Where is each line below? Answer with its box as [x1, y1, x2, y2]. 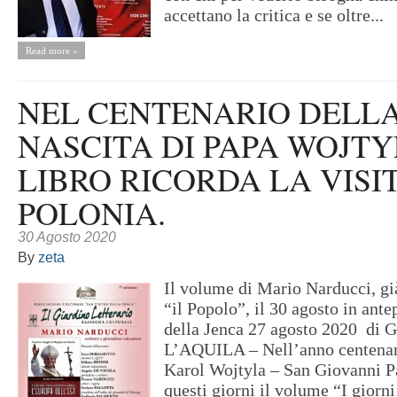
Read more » [25, 45, 78, 57]
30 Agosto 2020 [18, 230, 116, 245]
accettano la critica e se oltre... [164, 5, 384, 25]
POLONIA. [18, 191, 166, 235]
